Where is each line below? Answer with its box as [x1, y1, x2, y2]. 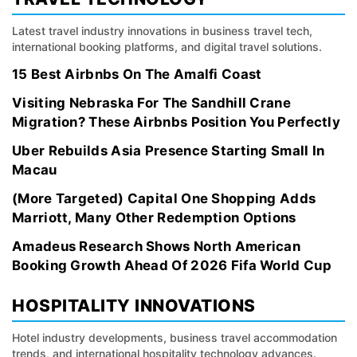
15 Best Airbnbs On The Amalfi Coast [12, 66, 262, 82]
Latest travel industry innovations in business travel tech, [12, 24, 312, 37]
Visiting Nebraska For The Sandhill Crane [12, 95, 291, 111]
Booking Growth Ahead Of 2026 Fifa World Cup [12, 257, 331, 273]
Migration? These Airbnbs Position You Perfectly [12, 114, 341, 130]
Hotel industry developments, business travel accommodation [12, 331, 337, 344]
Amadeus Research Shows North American [12, 238, 301, 254]
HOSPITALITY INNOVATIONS [12, 296, 256, 316]
